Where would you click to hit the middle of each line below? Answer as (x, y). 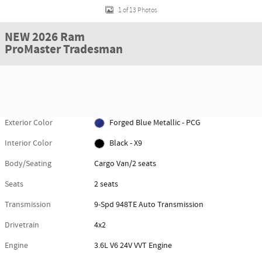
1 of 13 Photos (137, 10)
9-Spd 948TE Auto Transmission (149, 205)
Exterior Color (29, 123)
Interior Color (28, 143)
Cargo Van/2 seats (125, 164)
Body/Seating (28, 164)
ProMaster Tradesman (64, 50)
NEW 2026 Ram (45, 37)
